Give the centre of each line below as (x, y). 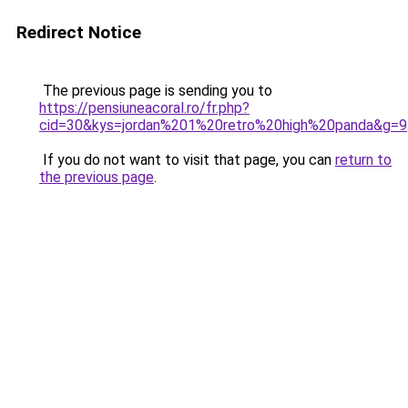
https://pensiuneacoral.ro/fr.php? (144, 108)
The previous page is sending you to (156, 91)
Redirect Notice (79, 32)
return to (363, 160)
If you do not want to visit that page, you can (187, 160)
